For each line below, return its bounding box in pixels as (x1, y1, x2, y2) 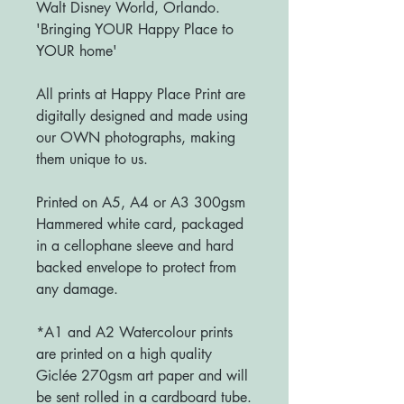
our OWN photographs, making (36, 127, 235, 147)
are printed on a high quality (36, 344, 212, 363)
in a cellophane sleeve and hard (36, 235, 234, 255)
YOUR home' (36, 41, 117, 60)
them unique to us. (36, 149, 148, 169)
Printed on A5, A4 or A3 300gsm (36, 192, 245, 212)
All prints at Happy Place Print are (36, 84, 245, 104)
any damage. (36, 279, 118, 298)
